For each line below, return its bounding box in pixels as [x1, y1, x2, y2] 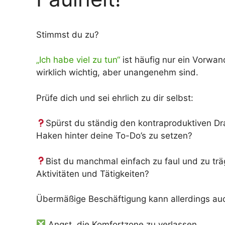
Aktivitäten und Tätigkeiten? [36, 168, 149, 179]
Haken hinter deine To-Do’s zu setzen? [36, 131, 192, 141]
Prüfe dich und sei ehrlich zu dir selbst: [36, 92, 193, 103]
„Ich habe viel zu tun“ [36, 55, 120, 65]
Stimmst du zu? [36, 29, 99, 40]
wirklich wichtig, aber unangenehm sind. [36, 67, 198, 78]
